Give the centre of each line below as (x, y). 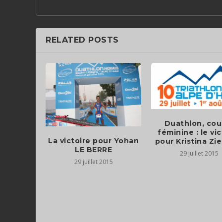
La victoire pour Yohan (94, 141)
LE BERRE (94, 150)
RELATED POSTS (82, 40)
